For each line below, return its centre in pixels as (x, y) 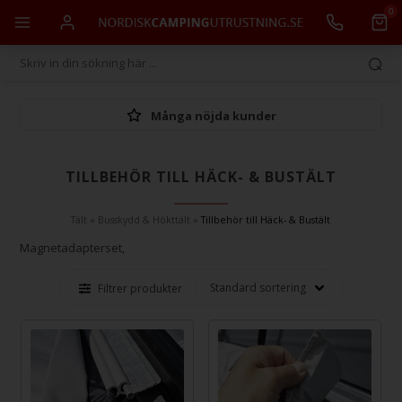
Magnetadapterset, (74, 247)
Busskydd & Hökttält (144, 219)
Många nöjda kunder (213, 115)
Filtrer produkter (140, 288)
